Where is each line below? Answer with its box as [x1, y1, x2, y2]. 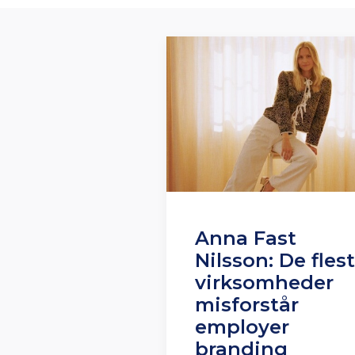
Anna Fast [195, 227, 296, 250]
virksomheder [195, 271, 334, 295]
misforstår [195, 293, 299, 317]
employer [195, 315, 289, 339]
